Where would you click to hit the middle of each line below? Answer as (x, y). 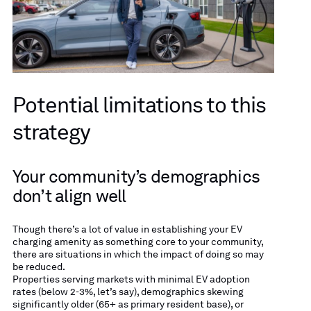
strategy (51, 133)
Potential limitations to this (139, 106)
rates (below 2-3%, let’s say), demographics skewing (128, 292)
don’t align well (69, 196)
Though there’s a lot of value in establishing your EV (127, 229)
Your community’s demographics (136, 176)
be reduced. (39, 267)
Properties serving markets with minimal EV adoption (131, 279)
